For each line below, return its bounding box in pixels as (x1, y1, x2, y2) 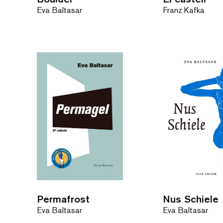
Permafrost (36, 193, 90, 205)
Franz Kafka (163, 5, 205, 15)
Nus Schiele (163, 193, 219, 205)
